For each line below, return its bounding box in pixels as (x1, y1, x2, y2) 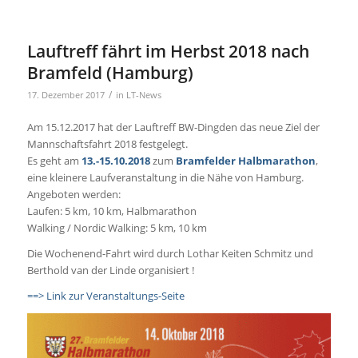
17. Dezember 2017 (26, 89, 105, 101)
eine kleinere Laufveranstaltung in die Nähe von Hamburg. (26, 170, 304, 185)
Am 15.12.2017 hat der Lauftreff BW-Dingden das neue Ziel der (26, 120, 320, 135)
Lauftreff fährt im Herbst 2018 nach (26, 40, 309, 63)
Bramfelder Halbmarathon (175, 153, 316, 169)
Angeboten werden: (26, 187, 121, 202)
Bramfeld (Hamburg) (26, 62, 193, 85)
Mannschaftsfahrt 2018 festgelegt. (26, 137, 188, 152)
